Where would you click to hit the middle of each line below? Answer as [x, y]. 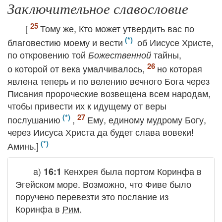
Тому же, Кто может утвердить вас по [117, 28]
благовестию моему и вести [65, 42]
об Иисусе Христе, [174, 42]
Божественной [120, 55]
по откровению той [48, 55]
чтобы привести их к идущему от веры [87, 106]
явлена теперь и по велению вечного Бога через [109, 81]
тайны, [166, 55]
